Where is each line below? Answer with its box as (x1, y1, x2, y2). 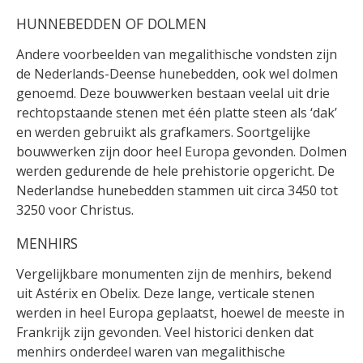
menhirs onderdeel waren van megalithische (16, 342, 285, 361)
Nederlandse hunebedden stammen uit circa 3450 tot (16, 181, 338, 199)
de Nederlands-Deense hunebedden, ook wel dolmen (16, 64, 338, 83)
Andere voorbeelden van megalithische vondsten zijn (16, 45, 340, 63)
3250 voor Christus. (16, 200, 134, 219)
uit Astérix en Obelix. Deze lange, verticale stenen (16, 284, 314, 302)
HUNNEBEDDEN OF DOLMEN (16, 13, 207, 33)
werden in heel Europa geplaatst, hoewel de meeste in (16, 303, 344, 322)
